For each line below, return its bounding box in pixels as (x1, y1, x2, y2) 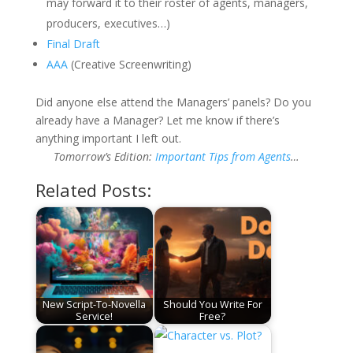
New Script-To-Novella (43, 298, 147, 312)
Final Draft (46, 35, 100, 51)
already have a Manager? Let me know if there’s (35, 112, 280, 128)
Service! (76, 310, 113, 324)
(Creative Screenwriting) (67, 56, 191, 72)
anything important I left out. (35, 130, 181, 146)
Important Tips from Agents (154, 148, 291, 164)
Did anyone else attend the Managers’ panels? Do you (35, 94, 311, 110)
